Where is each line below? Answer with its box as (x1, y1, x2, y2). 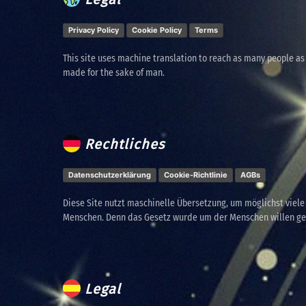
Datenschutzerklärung (68, 169, 151, 180)
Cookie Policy (132, 25, 182, 35)
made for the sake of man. (63, 66, 165, 79)
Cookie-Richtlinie (164, 169, 227, 180)
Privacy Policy (68, 25, 119, 35)
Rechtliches (81, 135, 165, 152)
